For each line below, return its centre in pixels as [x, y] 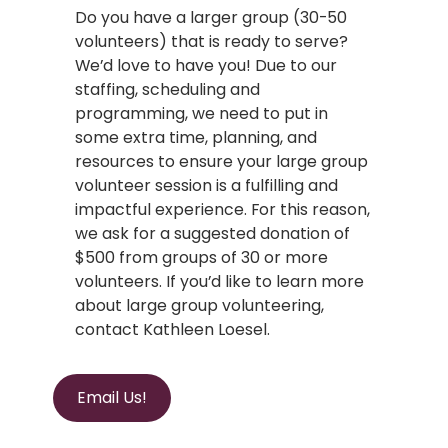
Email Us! [111, 397]
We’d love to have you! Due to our [206, 65]
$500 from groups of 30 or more [202, 257]
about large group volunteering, [200, 305]
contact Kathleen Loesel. [173, 329]
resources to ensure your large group [222, 161]
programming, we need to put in [202, 113]
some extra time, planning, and [196, 137]
